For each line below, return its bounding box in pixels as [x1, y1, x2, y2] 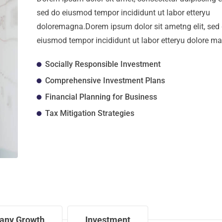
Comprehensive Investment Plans [45, 75, 166, 85]
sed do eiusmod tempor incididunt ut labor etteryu [36, 7, 210, 17]
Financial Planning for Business [45, 92, 158, 102]
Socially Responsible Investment [45, 59, 161, 69]
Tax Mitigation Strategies [45, 108, 135, 118]
